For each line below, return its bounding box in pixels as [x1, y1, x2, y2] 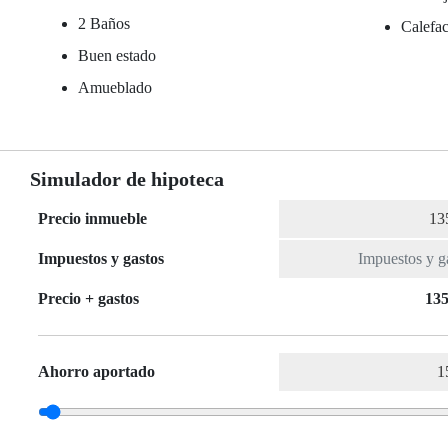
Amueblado [78, 79, 152, 96]
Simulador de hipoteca [30, 168, 224, 191]
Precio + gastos [38, 290, 139, 308]
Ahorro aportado [38, 363, 155, 381]
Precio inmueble [38, 210, 147, 228]
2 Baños [78, 15, 130, 32]
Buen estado [78, 47, 156, 64]
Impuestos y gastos [38, 250, 164, 268]
